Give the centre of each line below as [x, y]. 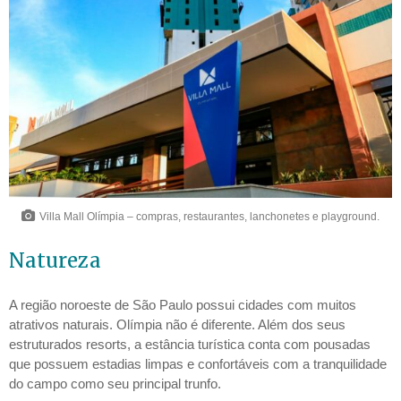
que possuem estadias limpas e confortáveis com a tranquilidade [198, 364]
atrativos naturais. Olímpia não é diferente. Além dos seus [177, 325]
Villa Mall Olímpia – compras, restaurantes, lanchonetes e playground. [209, 216]
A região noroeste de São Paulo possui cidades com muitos [183, 305]
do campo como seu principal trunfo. [117, 384]
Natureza [55, 261]
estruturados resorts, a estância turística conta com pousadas [190, 345]
